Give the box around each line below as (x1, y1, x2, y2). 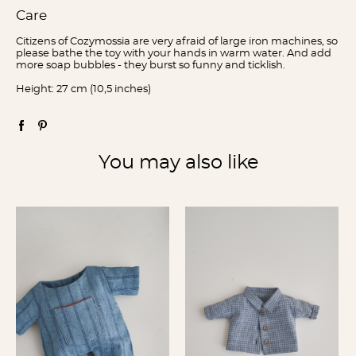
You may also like (98, 153, 258, 172)
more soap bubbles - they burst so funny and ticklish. (16, 60, 285, 71)
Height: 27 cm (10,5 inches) (16, 84, 151, 95)
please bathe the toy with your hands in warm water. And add (16, 48, 331, 59)
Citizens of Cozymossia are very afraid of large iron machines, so (16, 37, 338, 47)
